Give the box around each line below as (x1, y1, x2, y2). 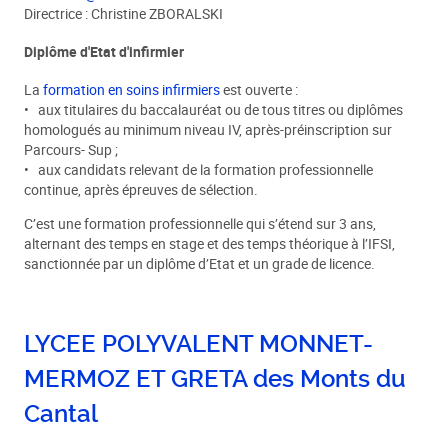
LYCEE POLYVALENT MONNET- (24, 330, 374, 359)
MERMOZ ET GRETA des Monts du (24, 365, 407, 394)
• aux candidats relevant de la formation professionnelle (24, 161, 374, 180)
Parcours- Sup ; (24, 141, 119, 160)
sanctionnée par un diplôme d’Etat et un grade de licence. (24, 254, 376, 273)
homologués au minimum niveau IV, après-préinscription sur (24, 121, 393, 140)
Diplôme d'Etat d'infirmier (24, 42, 185, 61)
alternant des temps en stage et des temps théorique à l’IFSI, (24, 234, 396, 253)
